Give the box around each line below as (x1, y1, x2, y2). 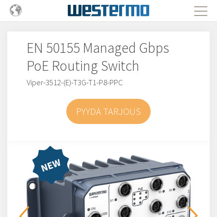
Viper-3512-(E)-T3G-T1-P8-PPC (27, 77, 123, 88)
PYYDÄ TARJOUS (76, 105, 141, 117)
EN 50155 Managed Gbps (27, 39, 169, 57)
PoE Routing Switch (27, 57, 139, 75)
